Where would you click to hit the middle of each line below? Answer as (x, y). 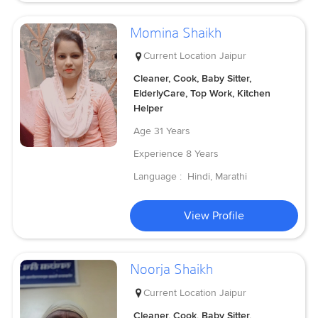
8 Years (203, 154)
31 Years (172, 131)
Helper (149, 109)
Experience (159, 154)
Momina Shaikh (176, 32)
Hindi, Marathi (218, 177)
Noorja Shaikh (172, 269)
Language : (159, 177)
